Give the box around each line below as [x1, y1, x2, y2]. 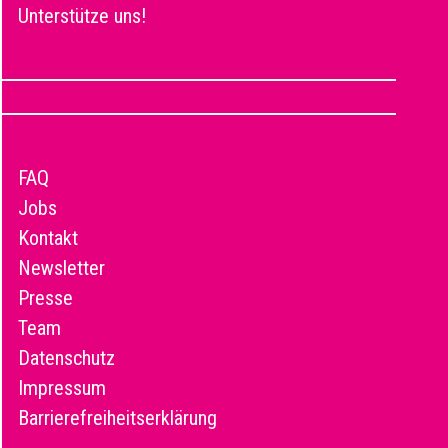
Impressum [18, 375, 106, 400]
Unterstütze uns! [18, 3, 146, 28]
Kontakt [18, 225, 78, 250]
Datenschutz [18, 345, 115, 370]
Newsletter [18, 255, 105, 280]
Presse [18, 285, 73, 310]
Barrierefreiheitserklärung [18, 405, 217, 430]
